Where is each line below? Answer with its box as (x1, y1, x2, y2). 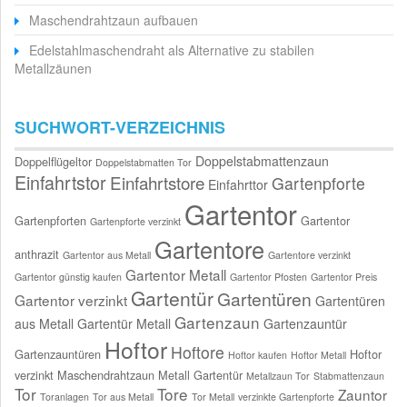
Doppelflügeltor (15, 153, 92, 170)
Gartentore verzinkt (268, 248, 351, 262)
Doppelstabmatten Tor (95, 155, 192, 169)
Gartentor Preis (311, 270, 377, 283)
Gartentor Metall (125, 264, 226, 284)
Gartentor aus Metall (63, 248, 151, 262)
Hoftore (171, 341, 224, 363)
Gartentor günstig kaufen (15, 270, 122, 283)
